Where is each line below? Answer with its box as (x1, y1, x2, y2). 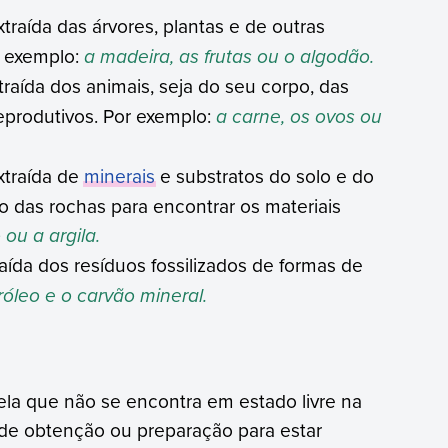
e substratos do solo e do (155, 162, 375, 190)
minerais (84, 162, 156, 190)
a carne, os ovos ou (216, 102, 383, 132)
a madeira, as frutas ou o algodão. (84, 42, 375, 72)
